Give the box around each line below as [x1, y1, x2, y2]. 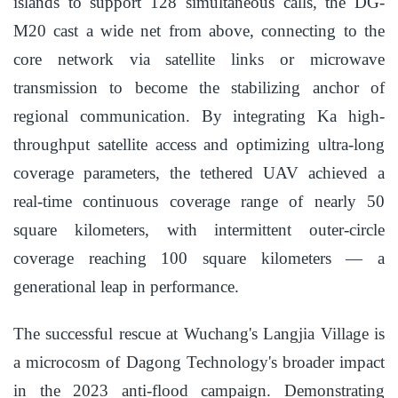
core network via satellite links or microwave [13, 50, 385, 69]
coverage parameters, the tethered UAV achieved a [13, 163, 385, 183]
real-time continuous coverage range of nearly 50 [13, 192, 385, 211]
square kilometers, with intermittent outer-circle [13, 220, 385, 240]
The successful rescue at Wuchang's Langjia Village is [13, 324, 385, 344]
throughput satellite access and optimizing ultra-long [13, 135, 385, 155]
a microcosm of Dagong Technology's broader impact [13, 353, 385, 372]
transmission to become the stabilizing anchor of [13, 78, 385, 98]
